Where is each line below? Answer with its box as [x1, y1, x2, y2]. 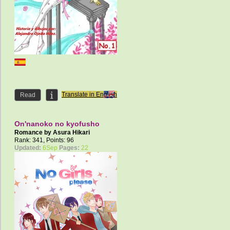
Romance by [14, 129, 53, 137]
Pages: [59, 144, 80, 152]
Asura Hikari [53, 129, 90, 137]
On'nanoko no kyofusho [14, 120, 100, 128]
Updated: [14, 144, 41, 152]
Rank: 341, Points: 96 [14, 137, 74, 144]
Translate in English [62, 91, 117, 99]
